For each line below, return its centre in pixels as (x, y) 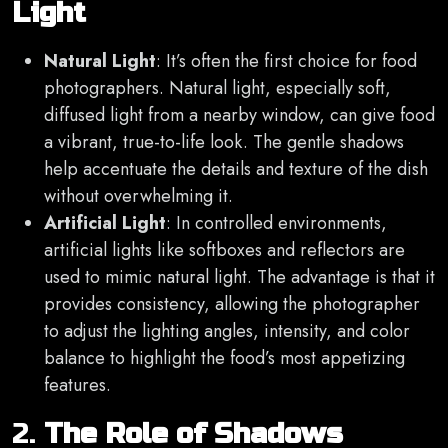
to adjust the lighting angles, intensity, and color (227, 331)
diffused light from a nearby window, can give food (239, 115)
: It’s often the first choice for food (286, 61)
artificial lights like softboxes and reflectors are (224, 250)
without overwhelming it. (138, 196)
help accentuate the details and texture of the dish (236, 169)
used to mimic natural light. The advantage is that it (239, 277)
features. (77, 385)
